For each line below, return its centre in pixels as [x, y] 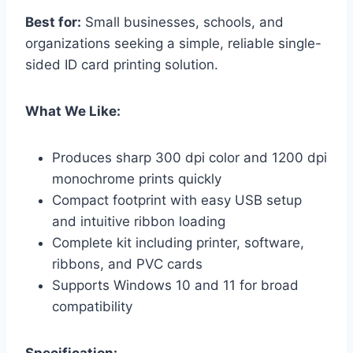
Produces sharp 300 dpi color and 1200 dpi [190, 157]
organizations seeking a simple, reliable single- [173, 43]
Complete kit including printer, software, [178, 242]
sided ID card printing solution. [122, 64]
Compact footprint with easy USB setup [177, 200]
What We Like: [73, 111]
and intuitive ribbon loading [139, 221]
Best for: [53, 22]
